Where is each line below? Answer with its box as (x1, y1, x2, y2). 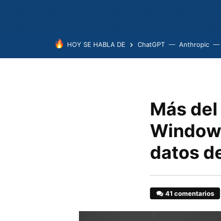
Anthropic (179, 40, 209, 48)
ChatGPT (138, 40, 165, 48)
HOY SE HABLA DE (67, 40, 125, 48)
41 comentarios (165, 189, 215, 197)
